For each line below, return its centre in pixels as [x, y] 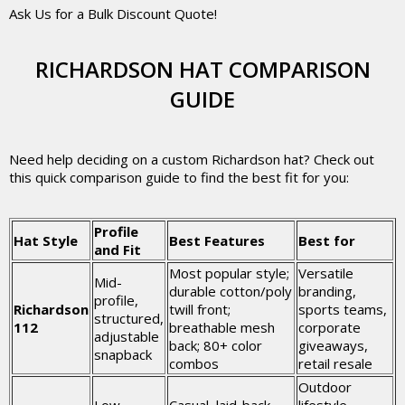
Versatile [326, 273]
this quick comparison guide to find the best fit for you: [179, 177]
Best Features [217, 240]
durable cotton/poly [231, 291]
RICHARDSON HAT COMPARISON [202, 69]
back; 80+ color [216, 345]
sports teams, [343, 309]
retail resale [335, 363]
